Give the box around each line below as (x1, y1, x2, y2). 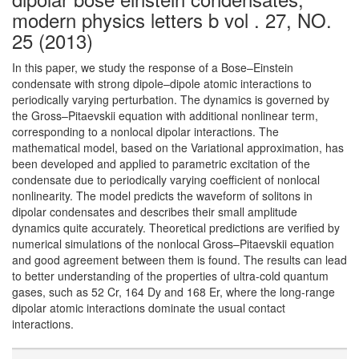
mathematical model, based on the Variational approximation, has (12, 139, 344, 155)
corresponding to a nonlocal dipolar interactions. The (12, 123, 279, 139)
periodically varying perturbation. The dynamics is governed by (12, 91, 329, 107)
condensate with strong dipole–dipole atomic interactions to (12, 75, 312, 91)
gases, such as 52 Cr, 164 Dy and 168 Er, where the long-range (12, 284, 335, 300)
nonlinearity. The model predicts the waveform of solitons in (12, 188, 313, 204)
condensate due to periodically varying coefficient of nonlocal (12, 171, 320, 188)
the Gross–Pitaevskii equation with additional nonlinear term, (12, 107, 318, 123)
